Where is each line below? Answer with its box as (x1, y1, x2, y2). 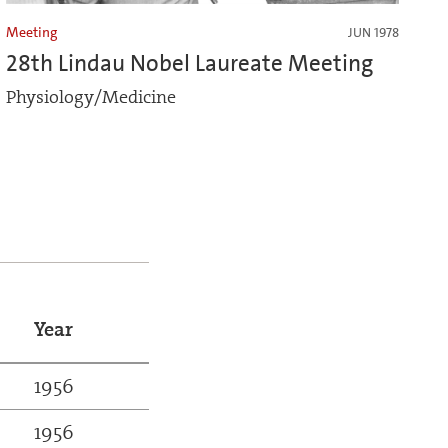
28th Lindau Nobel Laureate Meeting (6, 47, 373, 78)
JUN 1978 (347, 23, 399, 41)
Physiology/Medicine (6, 85, 176, 109)
